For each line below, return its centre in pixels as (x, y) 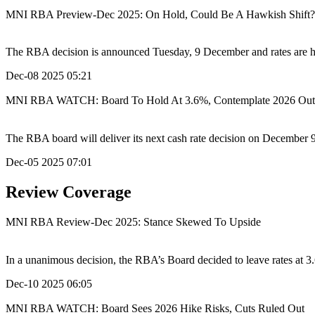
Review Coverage (69, 192)
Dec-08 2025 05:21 (49, 76)
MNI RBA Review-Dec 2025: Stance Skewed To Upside (133, 222)
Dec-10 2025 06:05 (49, 283)
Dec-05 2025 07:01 (49, 162)
